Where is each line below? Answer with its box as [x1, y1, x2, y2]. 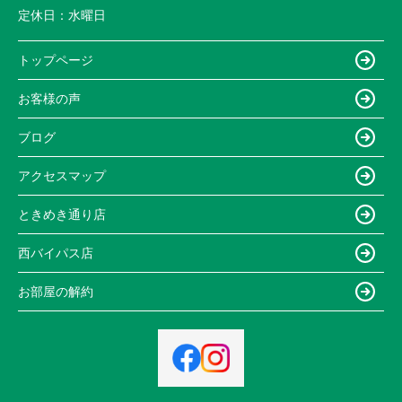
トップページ [18, 52, 93, 67]
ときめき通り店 [18, 206, 106, 222]
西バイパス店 [18, 245, 93, 260]
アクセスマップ [18, 168, 106, 183]
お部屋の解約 [18, 284, 93, 299]
